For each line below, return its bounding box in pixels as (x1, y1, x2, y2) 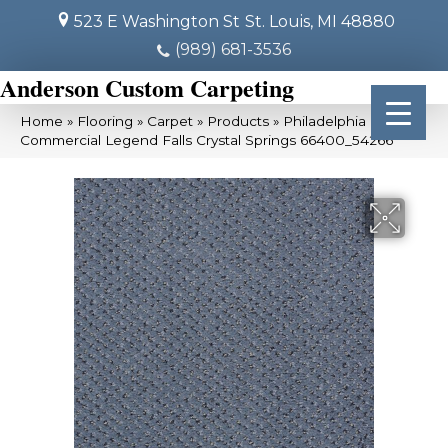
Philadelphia (283, 113, 366, 129)
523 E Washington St (73, 12, 240, 31)
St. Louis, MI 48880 (244, 12, 395, 31)
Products (207, 113, 269, 129)
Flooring (77, 113, 133, 129)
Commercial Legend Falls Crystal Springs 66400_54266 (20, 132, 393, 148)
